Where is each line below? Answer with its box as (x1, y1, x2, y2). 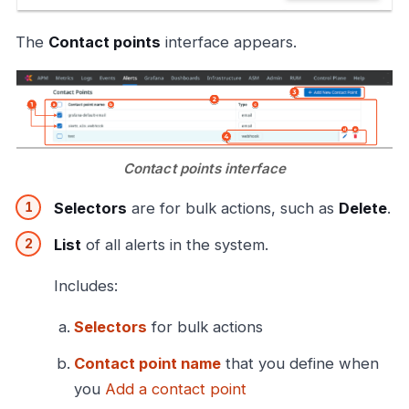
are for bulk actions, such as (127, 199, 339, 218)
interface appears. (161, 32, 297, 51)
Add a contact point (105, 380, 246, 399)
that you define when (221, 354, 379, 373)
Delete (339, 199, 387, 218)
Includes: (54, 277, 118, 296)
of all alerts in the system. (81, 236, 268, 255)
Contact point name (74, 354, 221, 373)
